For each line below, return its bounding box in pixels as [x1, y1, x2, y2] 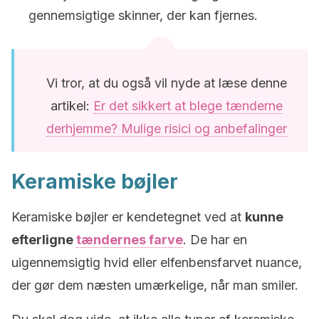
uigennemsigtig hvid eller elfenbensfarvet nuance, [11, 255, 302, 270]
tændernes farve [76, 232, 183, 247]
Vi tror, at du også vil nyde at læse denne [46, 75, 287, 90]
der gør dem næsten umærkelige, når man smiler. [11, 278, 298, 293]
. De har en [183, 232, 247, 247]
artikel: [51, 98, 93, 113]
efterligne [11, 232, 76, 247]
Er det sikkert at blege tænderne [93, 98, 283, 113]
